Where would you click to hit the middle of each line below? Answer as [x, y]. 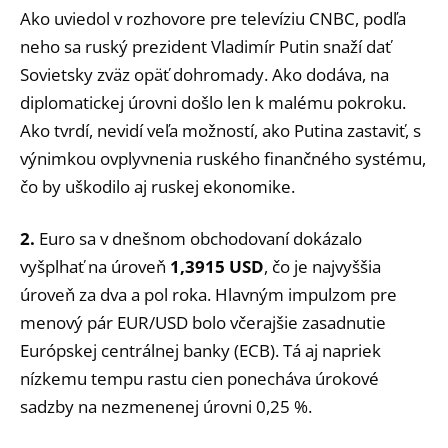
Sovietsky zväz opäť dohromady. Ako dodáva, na [204, 74]
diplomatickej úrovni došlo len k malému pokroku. [213, 102]
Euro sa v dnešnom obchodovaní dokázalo [198, 238]
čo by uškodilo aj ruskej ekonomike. [157, 186]
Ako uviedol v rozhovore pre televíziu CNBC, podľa [213, 18]
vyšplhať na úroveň [95, 266]
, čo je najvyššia [322, 266]
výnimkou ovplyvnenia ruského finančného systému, [223, 158]
